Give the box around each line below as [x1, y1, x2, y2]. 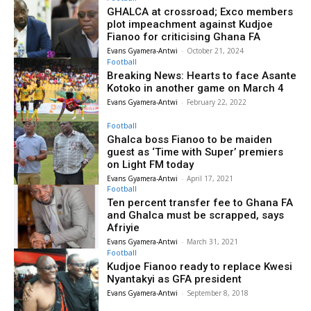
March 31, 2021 [187, 237, 239, 247]
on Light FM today [107, 158, 194, 171]
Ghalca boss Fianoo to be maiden [107, 133, 273, 146]
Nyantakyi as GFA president [107, 273, 242, 286]
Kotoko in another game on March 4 [107, 81, 285, 94]
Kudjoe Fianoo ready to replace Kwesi [107, 260, 293, 274]
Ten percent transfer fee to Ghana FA [107, 196, 294, 210]
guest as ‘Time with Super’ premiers [107, 145, 284, 158]
